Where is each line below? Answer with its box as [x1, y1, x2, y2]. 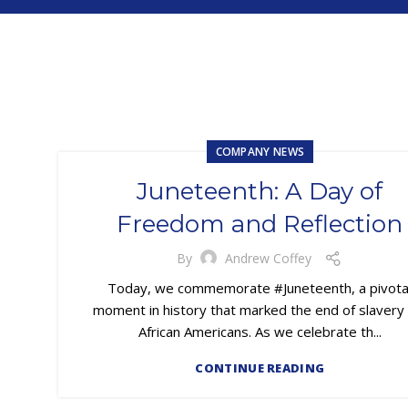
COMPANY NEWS [215, 143, 305, 159]
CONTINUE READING [195, 359, 325, 376]
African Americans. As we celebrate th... [138, 321, 382, 341]
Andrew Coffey [225, 250, 312, 268]
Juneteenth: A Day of [137, 176, 383, 206]
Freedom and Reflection [117, 209, 403, 239]
